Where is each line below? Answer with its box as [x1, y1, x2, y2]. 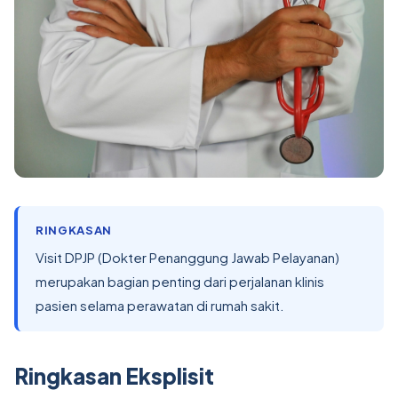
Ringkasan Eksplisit [14, 362, 214, 389]
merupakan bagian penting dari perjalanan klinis [36, 273, 324, 290]
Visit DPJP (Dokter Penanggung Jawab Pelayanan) [36, 249, 339, 266]
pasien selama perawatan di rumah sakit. [36, 297, 284, 314]
